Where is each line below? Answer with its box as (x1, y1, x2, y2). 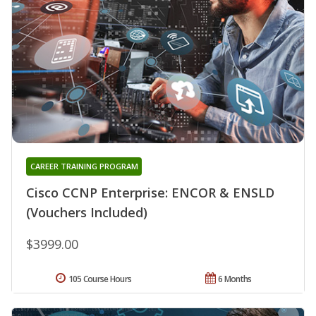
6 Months (218, 272, 252, 285)
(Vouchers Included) (26, 203, 147, 221)
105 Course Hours (68, 272, 132, 285)
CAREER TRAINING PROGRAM (30, 160, 138, 171)
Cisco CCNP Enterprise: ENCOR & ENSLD (26, 183, 274, 201)
